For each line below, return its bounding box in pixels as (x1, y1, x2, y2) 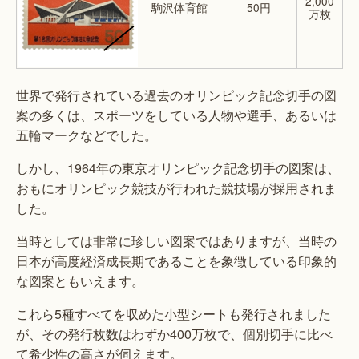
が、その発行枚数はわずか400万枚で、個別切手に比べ (16, 325, 333, 344)
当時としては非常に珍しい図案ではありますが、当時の (16, 232, 337, 251)
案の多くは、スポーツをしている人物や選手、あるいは (16, 106, 337, 125)
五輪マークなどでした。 (16, 126, 157, 145)
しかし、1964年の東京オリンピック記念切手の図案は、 (16, 159, 340, 178)
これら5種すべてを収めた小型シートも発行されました (16, 305, 331, 324)
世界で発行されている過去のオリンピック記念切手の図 (16, 86, 337, 105)
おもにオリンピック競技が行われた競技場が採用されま (16, 179, 337, 198)
